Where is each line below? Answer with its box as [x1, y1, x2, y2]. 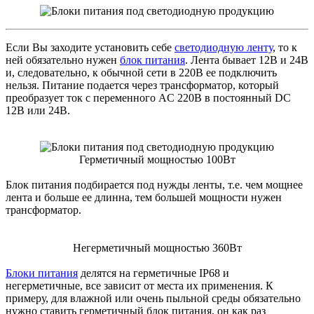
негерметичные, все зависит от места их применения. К [6, 279, 273, 292]
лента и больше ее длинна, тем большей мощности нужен [6, 191, 282, 203]
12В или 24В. [6, 104, 70, 116]
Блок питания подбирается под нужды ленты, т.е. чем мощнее [6, 178, 303, 191]
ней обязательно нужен [6, 53, 120, 66]
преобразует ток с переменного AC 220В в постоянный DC [6, 91, 291, 104]
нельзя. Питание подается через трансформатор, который [6, 78, 279, 91]
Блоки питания [6, 266, 78, 279]
